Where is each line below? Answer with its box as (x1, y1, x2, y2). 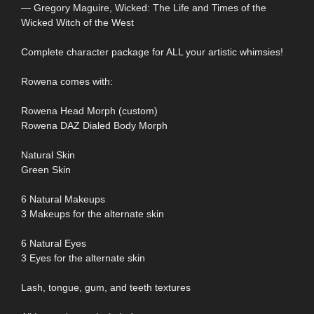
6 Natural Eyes (21, 237, 86, 249)
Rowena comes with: (21, 75, 113, 87)
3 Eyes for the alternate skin (21, 252, 145, 264)
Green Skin (21, 163, 71, 175)
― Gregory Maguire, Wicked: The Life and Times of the (21, 1, 266, 13)
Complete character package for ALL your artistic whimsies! (21, 46, 283, 57)
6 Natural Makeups (21, 193, 105, 205)
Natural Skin (21, 149, 75, 161)
